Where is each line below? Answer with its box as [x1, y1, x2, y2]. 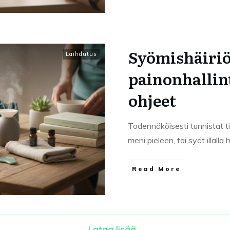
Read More [132, 165, 181, 172]
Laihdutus [66, 50, 97, 57]
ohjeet [128, 89, 176, 111]
